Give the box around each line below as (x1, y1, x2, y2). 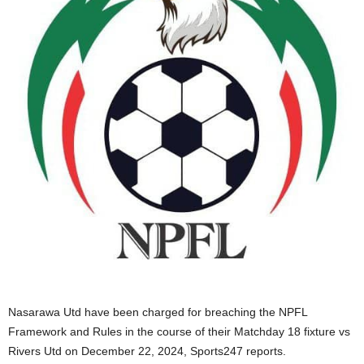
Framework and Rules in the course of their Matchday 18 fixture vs (8, 325, 350, 338)
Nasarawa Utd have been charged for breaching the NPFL (8, 305, 307, 318)
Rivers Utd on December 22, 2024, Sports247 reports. (8, 344, 286, 357)
